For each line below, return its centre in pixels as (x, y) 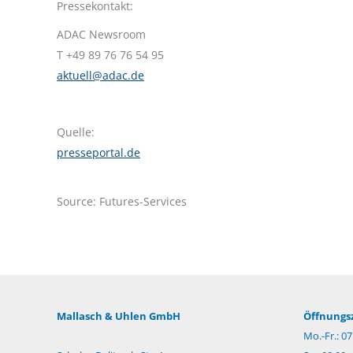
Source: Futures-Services (122, 202)
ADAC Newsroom (101, 35)
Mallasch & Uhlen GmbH (119, 316)
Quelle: (76, 132)
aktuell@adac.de (100, 76)
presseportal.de (98, 153)
